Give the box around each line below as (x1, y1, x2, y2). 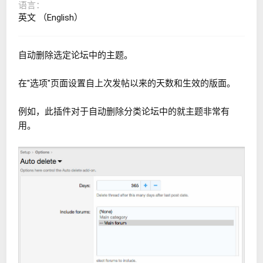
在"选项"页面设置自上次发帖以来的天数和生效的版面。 (18, 77, 235, 89)
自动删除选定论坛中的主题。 (18, 49, 133, 60)
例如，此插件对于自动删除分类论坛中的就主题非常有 (18, 106, 230, 117)
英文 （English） (18, 12, 83, 23)
